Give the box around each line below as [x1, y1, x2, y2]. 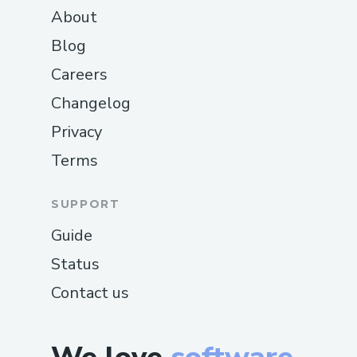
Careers [51, 63, 108, 85]
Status [51, 253, 100, 275]
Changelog [51, 92, 131, 114]
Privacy [51, 120, 102, 143]
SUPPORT [51, 196, 120, 211]
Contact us [51, 281, 129, 304]
